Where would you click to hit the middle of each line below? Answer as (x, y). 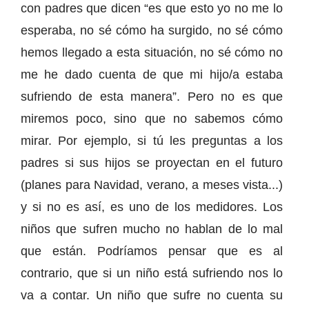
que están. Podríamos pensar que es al (152, 251)
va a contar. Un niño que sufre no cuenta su (152, 295)
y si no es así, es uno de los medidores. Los (152, 207)
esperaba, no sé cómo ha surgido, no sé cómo (152, 30)
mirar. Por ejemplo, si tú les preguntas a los (152, 140)
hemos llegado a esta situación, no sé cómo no (152, 52)
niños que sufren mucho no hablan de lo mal (152, 229)
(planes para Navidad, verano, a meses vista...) (152, 185)
